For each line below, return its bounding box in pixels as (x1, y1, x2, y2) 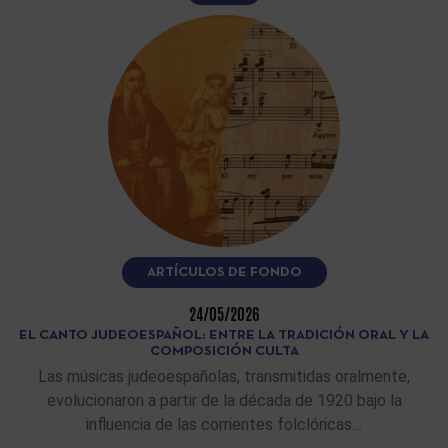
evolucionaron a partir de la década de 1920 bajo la (46, 390, 402, 410)
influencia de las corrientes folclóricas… (86, 414, 362, 434)
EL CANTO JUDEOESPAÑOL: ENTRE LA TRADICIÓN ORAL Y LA (19, 328, 429, 342)
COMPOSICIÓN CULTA (149, 344, 299, 358)
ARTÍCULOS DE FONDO (146, 265, 302, 279)
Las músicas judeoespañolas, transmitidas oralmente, (38, 366, 410, 386)
